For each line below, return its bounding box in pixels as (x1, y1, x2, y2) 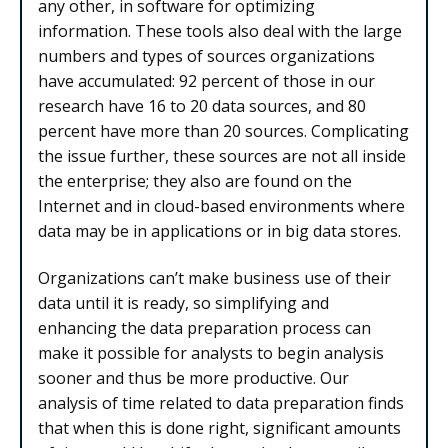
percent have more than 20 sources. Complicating (38, 119, 409, 142)
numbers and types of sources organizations (38, 44, 375, 67)
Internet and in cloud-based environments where (38, 194, 405, 217)
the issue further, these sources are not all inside (38, 144, 406, 167)
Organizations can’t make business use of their (38, 267, 391, 290)
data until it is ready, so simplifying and (38, 292, 329, 315)
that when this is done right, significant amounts (38, 417, 401, 440)
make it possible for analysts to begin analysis (38, 342, 384, 365)
